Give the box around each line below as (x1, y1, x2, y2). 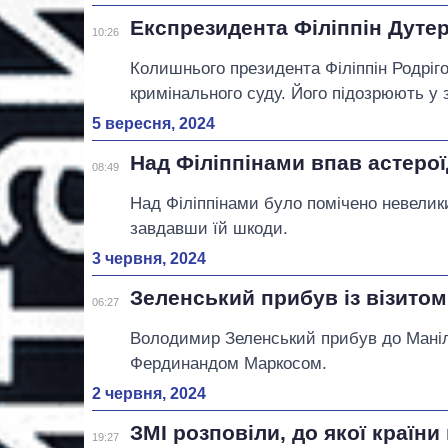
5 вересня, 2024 (92, 115, 215, 133)
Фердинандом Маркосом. (130, 354, 328, 374)
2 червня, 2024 (92, 385, 206, 403)
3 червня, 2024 (92, 250, 206, 268)
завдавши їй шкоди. (130, 219, 289, 239)
